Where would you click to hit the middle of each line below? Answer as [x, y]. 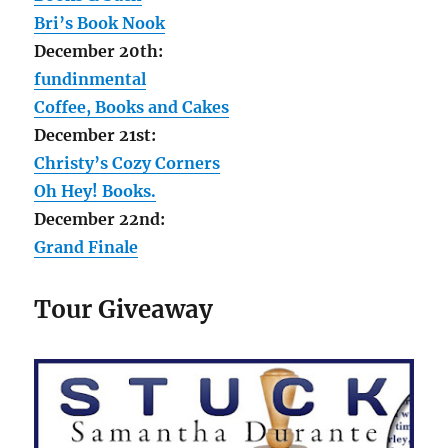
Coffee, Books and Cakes [132, 106]
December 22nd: [100, 218]
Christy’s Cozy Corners [127, 162]
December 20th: [99, 50]
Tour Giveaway [124, 309]
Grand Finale [86, 246]
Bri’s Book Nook [100, 22]
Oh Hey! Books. [95, 190]
